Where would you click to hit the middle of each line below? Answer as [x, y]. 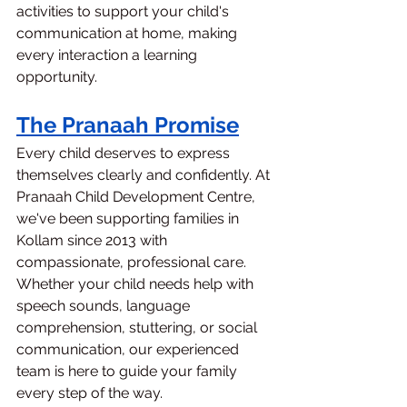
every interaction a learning [109, 55]
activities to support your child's [124, 12]
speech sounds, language [105, 306]
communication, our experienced [129, 350]
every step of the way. [89, 393]
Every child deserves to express [125, 154]
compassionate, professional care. [131, 263]
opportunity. [57, 77]
